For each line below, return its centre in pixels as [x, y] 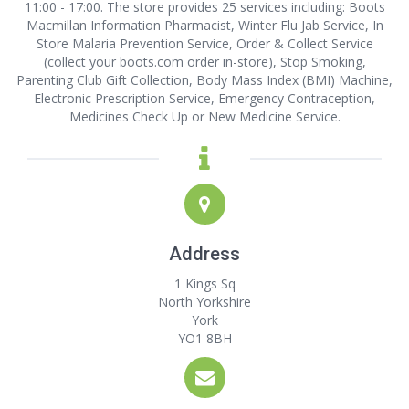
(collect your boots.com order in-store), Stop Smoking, [204, 62]
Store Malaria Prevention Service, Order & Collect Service [204, 43]
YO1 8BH [204, 338]
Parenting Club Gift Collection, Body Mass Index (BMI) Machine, [204, 80]
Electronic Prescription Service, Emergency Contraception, [204, 98]
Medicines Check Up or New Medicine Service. [204, 116]
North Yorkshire [204, 302]
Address [204, 254]
